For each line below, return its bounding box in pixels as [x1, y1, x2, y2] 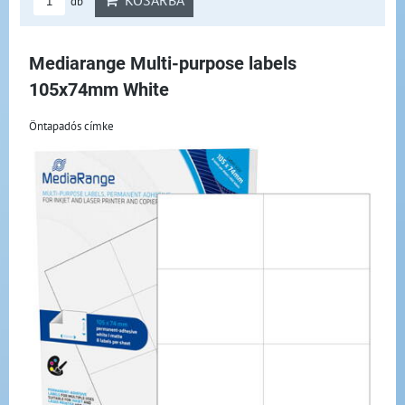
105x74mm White [29, 80, 169, 100]
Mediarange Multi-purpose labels [29, 53, 297, 74]
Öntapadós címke [29, 118, 114, 134]
